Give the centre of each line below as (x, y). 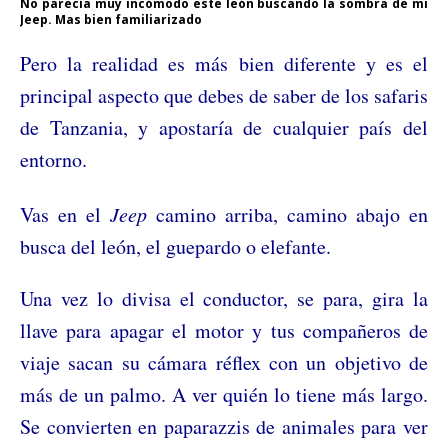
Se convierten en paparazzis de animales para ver (224, 427)
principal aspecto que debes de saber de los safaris (224, 96)
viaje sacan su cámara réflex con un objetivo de (224, 363)
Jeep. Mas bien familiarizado (111, 20)
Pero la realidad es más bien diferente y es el (224, 64)
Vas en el (65, 215)
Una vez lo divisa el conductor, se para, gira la (224, 299)
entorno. (53, 160)
